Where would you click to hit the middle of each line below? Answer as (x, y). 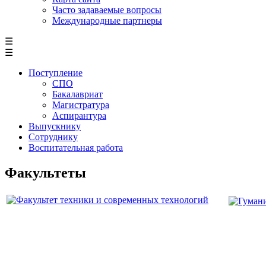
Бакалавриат (77, 94)
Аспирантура (79, 115)
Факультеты (45, 172)
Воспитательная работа (76, 147)
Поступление (56, 72)
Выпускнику (55, 126)
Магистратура (81, 104)
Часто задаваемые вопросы (107, 9)
